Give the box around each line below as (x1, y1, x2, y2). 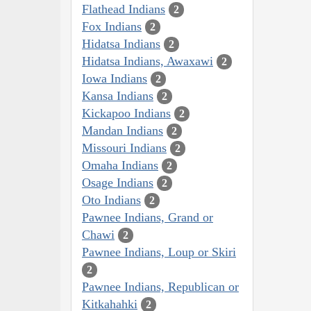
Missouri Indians (82, 140, 167, 155)
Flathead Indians (82, 1, 165, 16)
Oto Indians (82, 192, 141, 207)
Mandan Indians (82, 123, 163, 137)
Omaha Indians (82, 158, 158, 172)
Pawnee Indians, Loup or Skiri (82, 244, 236, 259)
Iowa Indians (82, 71, 147, 85)
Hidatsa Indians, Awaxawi (82, 53, 213, 68)
